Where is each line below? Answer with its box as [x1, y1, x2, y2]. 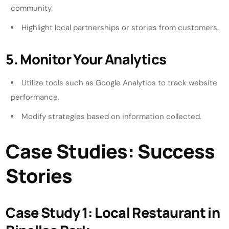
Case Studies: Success [6, 138, 215, 164]
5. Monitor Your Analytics [6, 49, 167, 68]
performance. [11, 91, 60, 102]
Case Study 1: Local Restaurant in [6, 202, 220, 222]
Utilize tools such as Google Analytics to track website [21, 77, 218, 88]
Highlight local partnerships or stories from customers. [21, 22, 219, 33]
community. [11, 3, 53, 13]
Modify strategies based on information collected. [21, 111, 202, 122]
